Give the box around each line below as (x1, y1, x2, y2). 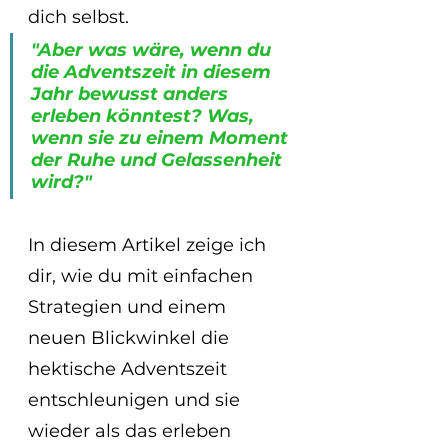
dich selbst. (28, 6, 134, 29)
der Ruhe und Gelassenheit (31, 149, 287, 172)
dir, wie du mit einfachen (28, 265, 258, 288)
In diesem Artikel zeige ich (28, 234, 271, 257)
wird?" (31, 171, 92, 194)
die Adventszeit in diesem (31, 61, 276, 84)
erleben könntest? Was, (31, 105, 259, 128)
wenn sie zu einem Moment (31, 127, 293, 150)
